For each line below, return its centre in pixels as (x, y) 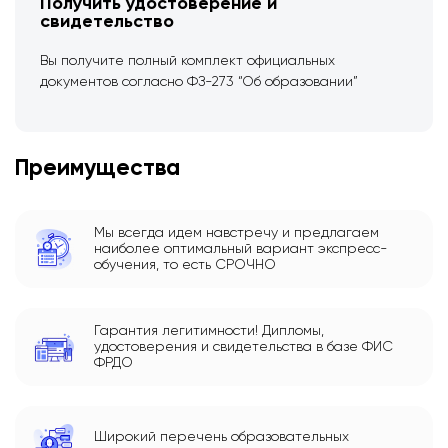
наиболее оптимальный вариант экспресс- (241, 249)
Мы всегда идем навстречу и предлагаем (237, 233)
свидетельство (107, 22)
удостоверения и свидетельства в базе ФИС (244, 347)
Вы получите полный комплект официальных (187, 61)
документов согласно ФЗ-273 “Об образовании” (199, 82)
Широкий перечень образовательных (222, 437)
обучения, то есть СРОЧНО (185, 265)
